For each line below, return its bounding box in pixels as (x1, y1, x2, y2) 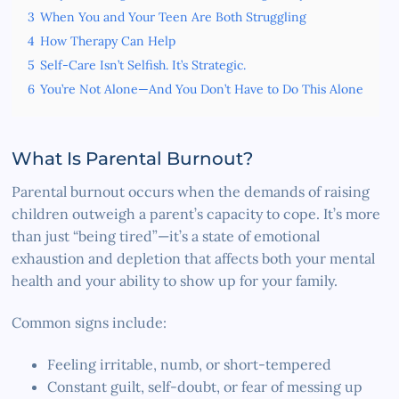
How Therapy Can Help (40, 32, 176, 49)
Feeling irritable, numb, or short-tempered (47, 354, 332, 373)
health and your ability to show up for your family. (12, 271, 338, 289)
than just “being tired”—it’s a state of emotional (12, 226, 321, 245)
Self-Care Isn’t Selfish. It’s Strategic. (40, 56, 247, 73)
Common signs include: (12, 313, 167, 331)
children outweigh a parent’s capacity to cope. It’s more (12, 204, 381, 223)
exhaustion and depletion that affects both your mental (12, 248, 376, 267)
